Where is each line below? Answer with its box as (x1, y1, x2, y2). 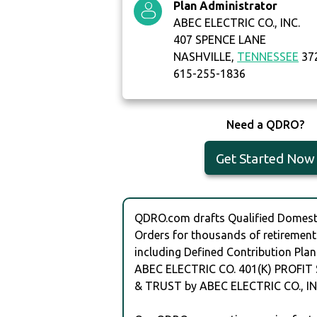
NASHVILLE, (173, 50, 238, 64)
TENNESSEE (237, 50, 299, 64)
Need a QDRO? (226, 118, 304, 132)
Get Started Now (215, 151, 315, 167)
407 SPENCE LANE (173, 33, 267, 47)
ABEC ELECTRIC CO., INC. (173, 16, 301, 30)
